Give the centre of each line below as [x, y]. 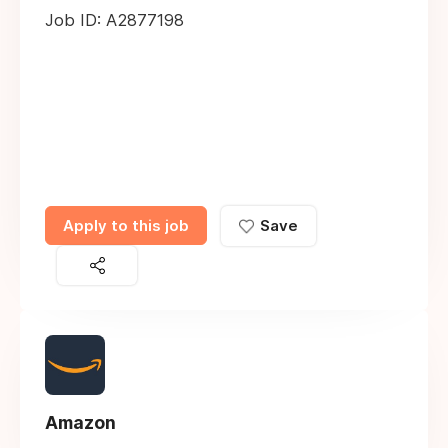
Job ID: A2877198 [114, 20]
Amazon [80, 422]
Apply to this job [126, 226]
